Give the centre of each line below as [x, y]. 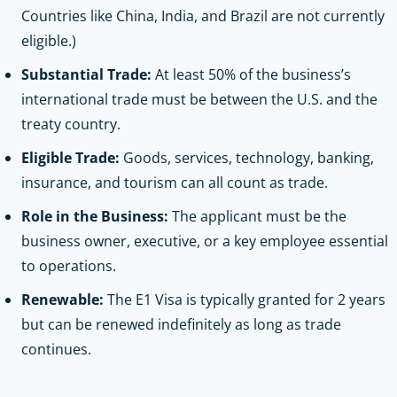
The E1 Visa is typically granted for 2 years [245, 299]
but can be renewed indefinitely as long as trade [181, 324]
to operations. [69, 265]
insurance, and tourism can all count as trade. [175, 182]
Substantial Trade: [86, 74]
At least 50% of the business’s [251, 74]
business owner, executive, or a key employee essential [205, 241]
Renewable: [62, 299]
